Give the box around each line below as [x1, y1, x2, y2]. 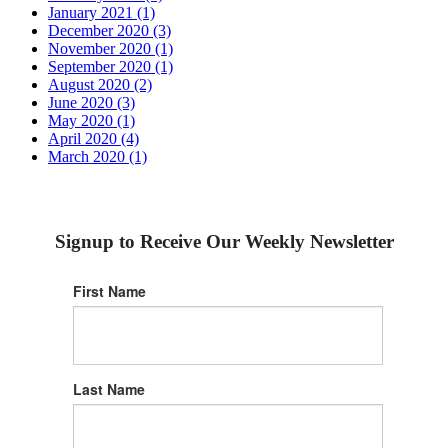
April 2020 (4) [48, 130, 139, 148]
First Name [72, 280, 146, 301]
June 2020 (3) [48, 94, 135, 112]
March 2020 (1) [48, 148, 147, 166]
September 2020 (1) [48, 58, 173, 76]
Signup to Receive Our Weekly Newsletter [54, 230, 394, 252]
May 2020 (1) [48, 112, 135, 130]
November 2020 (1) [48, 40, 173, 58]
